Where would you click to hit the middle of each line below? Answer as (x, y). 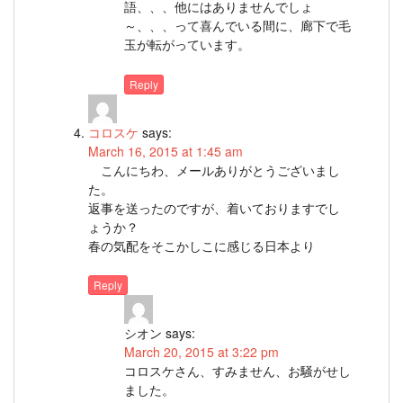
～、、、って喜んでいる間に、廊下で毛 (237, 26)
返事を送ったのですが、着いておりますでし (214, 207)
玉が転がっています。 (187, 45)
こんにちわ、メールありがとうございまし (214, 170)
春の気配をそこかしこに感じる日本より (201, 245)
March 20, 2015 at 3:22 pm (201, 352)
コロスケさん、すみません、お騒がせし (237, 371)
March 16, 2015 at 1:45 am (166, 151)
